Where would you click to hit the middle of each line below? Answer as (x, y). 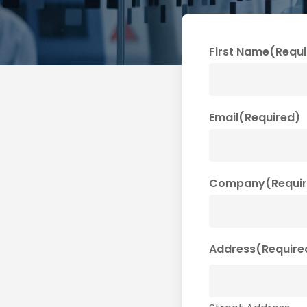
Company (237, 183)
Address (232, 249)
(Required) (269, 118)
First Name (239, 52)
